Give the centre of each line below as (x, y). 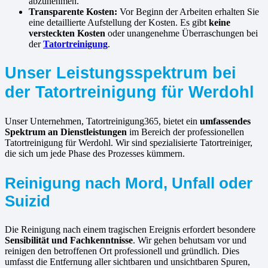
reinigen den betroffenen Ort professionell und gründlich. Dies (122, 251)
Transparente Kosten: (73, 12)
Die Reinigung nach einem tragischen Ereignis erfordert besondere (130, 230)
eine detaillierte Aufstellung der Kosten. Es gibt (119, 23)
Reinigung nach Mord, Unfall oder (129, 183)
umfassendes (225, 121)
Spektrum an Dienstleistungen (66, 132)
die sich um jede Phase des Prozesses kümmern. (95, 153)
